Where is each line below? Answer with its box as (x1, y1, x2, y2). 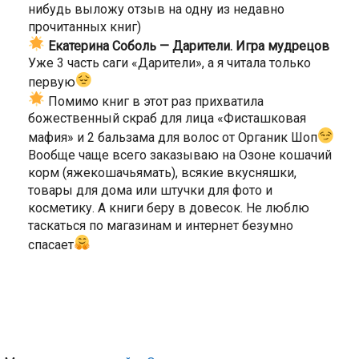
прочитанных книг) (28, 18, 141, 34)
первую (28, 74, 75, 90)
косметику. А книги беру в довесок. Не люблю (28, 200, 309, 216)
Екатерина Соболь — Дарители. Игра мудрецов (45, 38, 330, 54)
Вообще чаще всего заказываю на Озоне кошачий (28, 147, 332, 163)
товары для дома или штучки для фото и (28, 182, 272, 198)
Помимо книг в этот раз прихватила (45, 93, 264, 109)
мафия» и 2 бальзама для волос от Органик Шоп (28, 129, 317, 145)
